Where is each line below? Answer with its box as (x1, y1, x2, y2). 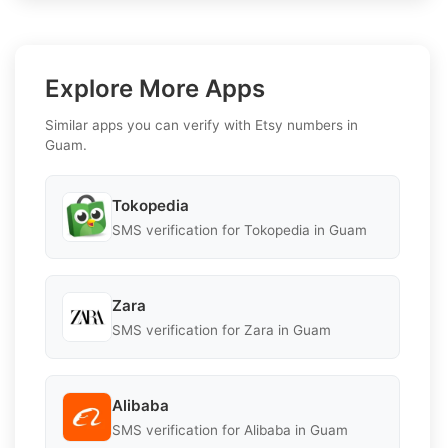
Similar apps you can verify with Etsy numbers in (45, 117, 358, 134)
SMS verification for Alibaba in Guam (112, 421, 348, 438)
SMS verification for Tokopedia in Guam (112, 221, 367, 238)
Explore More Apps (45, 74, 265, 104)
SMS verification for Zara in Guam (112, 321, 331, 338)
